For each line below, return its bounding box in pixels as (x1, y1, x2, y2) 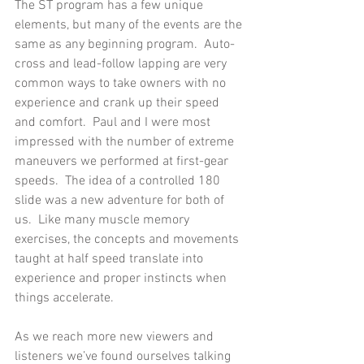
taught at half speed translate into (15, 250, 206, 267)
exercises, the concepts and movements (15, 231, 242, 248)
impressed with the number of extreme (15, 133, 237, 150)
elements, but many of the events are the (15, 16, 245, 33)
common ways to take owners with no (15, 75, 229, 92)
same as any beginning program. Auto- (15, 36, 235, 53)
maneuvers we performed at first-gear (15, 153, 232, 170)
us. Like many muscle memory (15, 211, 193, 228)
